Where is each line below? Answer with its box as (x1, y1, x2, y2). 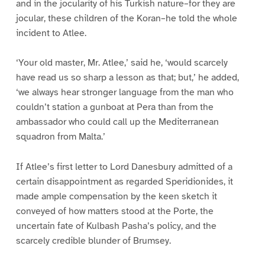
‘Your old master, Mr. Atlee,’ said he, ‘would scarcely (15, 57, 228, 69)
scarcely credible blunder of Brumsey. (15, 235, 171, 247)
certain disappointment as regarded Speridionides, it (15, 176, 233, 188)
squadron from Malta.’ (15, 131, 105, 143)
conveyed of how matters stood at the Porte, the (15, 205, 214, 218)
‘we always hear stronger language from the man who (15, 86, 234, 99)
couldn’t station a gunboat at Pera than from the (15, 101, 214, 114)
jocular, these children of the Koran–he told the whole (15, 12, 237, 24)
